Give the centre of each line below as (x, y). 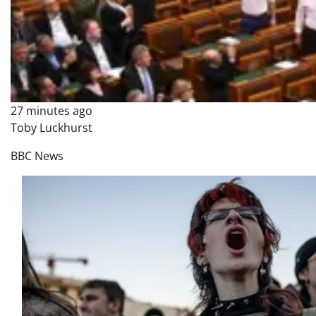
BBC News (37, 156)
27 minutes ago (51, 111)
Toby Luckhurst (51, 128)
